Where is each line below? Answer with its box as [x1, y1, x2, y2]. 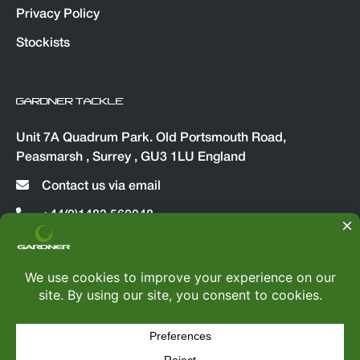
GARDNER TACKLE [16, 96, 124, 107]
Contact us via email [39, 181, 161, 192]
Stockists [16, 38, 70, 49]
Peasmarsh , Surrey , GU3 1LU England [16, 152, 246, 163]
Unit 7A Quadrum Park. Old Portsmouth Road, [16, 133, 286, 144]
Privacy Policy [16, 9, 100, 20]
